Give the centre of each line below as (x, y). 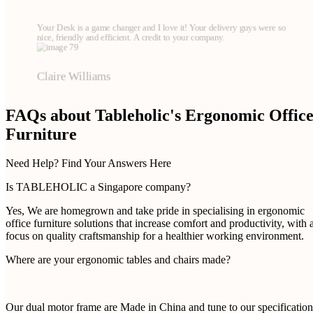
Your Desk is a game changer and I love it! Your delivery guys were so (161, 27)
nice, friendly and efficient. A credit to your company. (131, 37)
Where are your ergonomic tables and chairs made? (118, 260)
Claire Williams (74, 76)
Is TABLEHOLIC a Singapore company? (98, 187)
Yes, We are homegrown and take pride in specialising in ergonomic (155, 211)
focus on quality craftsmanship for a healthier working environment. (155, 236)
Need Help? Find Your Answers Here (88, 163)
